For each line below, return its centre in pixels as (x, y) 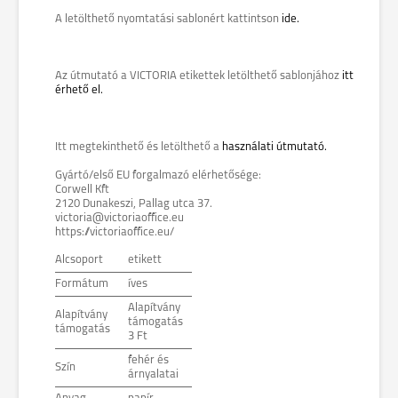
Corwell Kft (82, 190)
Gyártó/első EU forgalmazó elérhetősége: (158, 175)
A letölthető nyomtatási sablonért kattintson (168, 19)
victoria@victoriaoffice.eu (119, 218)
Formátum (82, 284)
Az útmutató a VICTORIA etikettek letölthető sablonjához (199, 76)
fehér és (148, 360)
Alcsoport (79, 260)
